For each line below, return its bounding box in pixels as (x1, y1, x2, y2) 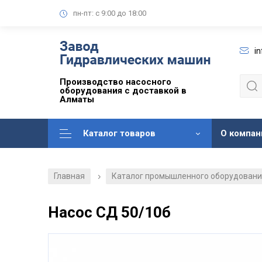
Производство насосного (60, 77, 171, 88)
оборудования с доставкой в (60, 85, 187, 96)
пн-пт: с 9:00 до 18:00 (73, 8, 146, 18)
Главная (54, 171, 85, 181)
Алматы (60, 94, 94, 105)
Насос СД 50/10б (48, 204, 171, 222)
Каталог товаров (83, 128, 156, 139)
